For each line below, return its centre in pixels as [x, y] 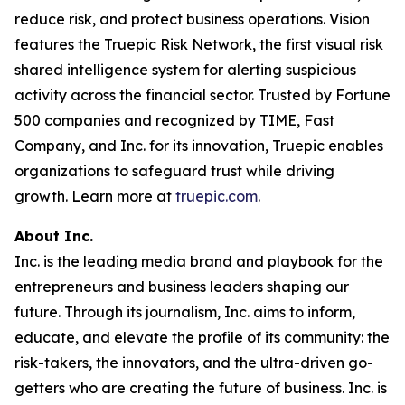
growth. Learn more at [95, 196]
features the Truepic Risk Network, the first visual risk [199, 44]
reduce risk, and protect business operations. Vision [192, 19]
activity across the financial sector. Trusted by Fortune [202, 95]
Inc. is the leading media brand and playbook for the [199, 261]
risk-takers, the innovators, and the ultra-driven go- [194, 363]
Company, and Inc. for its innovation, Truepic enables [199, 146]
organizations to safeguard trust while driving [174, 171]
